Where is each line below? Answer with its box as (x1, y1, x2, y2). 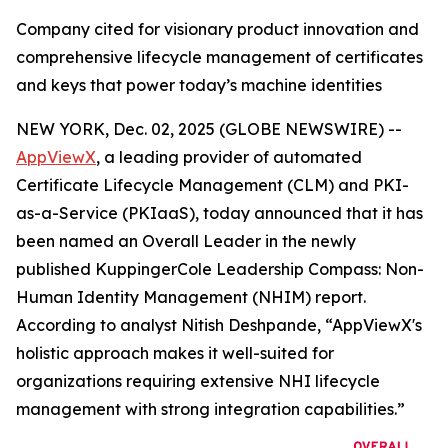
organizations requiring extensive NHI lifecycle (16, 371, 380, 391)
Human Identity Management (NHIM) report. (16, 287, 366, 307)
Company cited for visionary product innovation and (16, 19, 419, 39)
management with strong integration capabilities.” (16, 399, 405, 419)
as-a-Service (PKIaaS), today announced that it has (16, 203, 423, 223)
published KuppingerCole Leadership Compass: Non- (16, 259, 424, 279)
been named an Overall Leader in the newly (16, 231, 356, 251)
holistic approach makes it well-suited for (16, 343, 334, 363)
